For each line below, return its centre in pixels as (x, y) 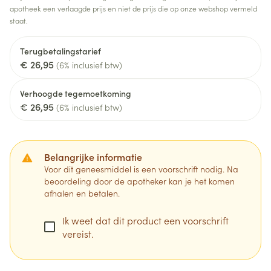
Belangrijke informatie (93, 157)
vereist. (78, 233)
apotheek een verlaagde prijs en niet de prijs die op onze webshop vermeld (133, 8)
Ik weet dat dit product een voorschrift (145, 220)
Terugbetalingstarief (60, 51)
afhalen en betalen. (82, 193)
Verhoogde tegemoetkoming (76, 93)
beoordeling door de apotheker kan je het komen (139, 181)
